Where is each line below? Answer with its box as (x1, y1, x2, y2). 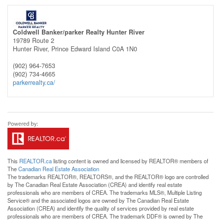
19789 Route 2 (13, 36, 54, 45)
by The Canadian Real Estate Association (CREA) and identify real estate (7, 180, 182, 188)
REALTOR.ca (19, 156, 52, 165)
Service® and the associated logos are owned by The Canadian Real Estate (7, 196, 189, 204)
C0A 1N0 (112, 44, 137, 53)
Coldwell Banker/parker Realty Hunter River (13, 27, 145, 37)
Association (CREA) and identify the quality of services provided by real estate (7, 204, 194, 212)
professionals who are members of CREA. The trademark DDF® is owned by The (7, 212, 203, 220)
